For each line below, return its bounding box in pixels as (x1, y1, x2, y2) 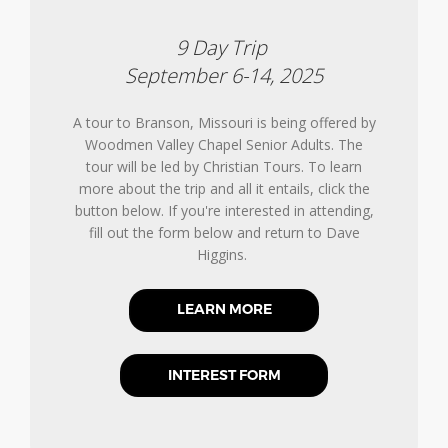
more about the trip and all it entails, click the (78, 179, 370, 199)
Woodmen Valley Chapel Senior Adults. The (85, 135, 363, 155)
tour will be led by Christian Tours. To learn (86, 157, 362, 177)
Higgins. (197, 245, 251, 265)
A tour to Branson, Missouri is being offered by (72, 113, 376, 133)
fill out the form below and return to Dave (88, 223, 360, 243)
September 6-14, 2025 (125, 61, 323, 90)
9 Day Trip (176, 33, 272, 62)
